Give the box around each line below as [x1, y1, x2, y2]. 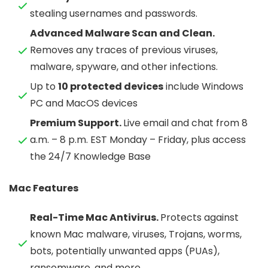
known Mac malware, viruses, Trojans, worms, [30, 227, 242, 242]
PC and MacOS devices [30, 96, 138, 111]
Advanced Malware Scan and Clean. [30, 26, 215, 41]
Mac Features [9, 181, 78, 196]
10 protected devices [58, 80, 163, 94]
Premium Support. [30, 116, 123, 130]
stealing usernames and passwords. [30, 7, 197, 21]
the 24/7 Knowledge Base [30, 150, 151, 164]
